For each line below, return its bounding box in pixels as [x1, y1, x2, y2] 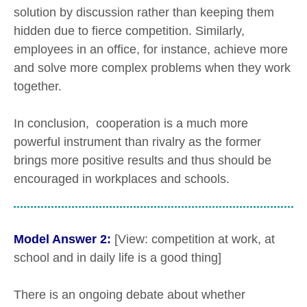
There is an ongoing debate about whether [14, 287, 245, 302]
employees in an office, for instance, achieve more [14, 42, 288, 57]
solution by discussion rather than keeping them [14, 5, 274, 20]
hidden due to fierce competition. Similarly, [14, 24, 245, 38]
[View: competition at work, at [111, 232, 275, 247]
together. [14, 79, 62, 94]
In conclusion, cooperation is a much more [14, 116, 248, 130]
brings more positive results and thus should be [14, 153, 271, 167]
